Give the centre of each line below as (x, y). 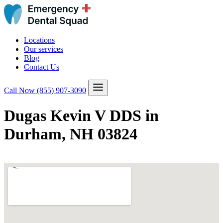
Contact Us (42, 67)
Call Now (20, 90)
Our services (44, 49)
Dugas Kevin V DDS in (81, 116)
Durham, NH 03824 (71, 134)
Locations (39, 40)
